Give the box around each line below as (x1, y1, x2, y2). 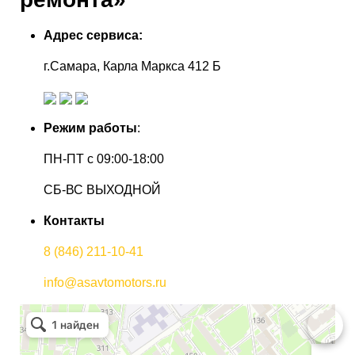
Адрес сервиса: (44, 29, 143, 42)
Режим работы (44, 121, 137, 135)
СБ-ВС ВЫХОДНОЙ (44, 183, 161, 197)
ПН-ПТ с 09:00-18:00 (44, 152, 164, 166)
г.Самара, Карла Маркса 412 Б (44, 59, 221, 73)
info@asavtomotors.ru (44, 276, 166, 289)
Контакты (44, 214, 105, 227)
